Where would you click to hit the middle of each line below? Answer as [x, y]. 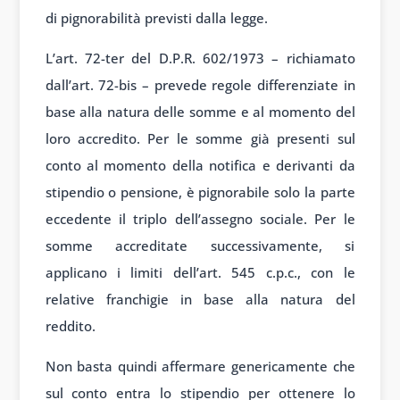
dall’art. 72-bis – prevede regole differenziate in [200, 85]
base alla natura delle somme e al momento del [200, 112]
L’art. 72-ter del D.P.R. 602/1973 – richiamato [200, 58]
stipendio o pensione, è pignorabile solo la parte [200, 192]
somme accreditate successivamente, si [200, 246]
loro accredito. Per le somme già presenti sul [200, 139]
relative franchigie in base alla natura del [200, 300]
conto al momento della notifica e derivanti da [200, 166]
